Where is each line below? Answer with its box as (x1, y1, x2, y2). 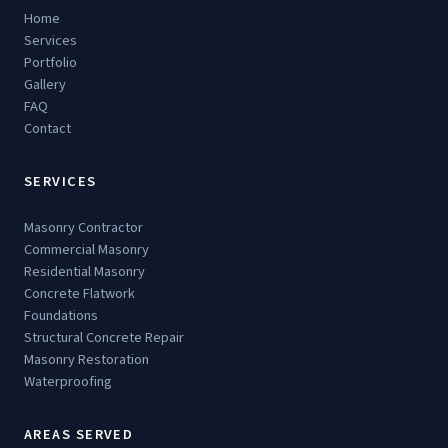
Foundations (24, 305, 98, 326)
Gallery (24, 74, 66, 95)
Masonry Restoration (24, 349, 149, 370)
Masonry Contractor (24, 217, 143, 238)
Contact (24, 118, 71, 139)
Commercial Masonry (24, 239, 149, 260)
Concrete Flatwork (24, 283, 135, 304)
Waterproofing (24, 371, 112, 392)
